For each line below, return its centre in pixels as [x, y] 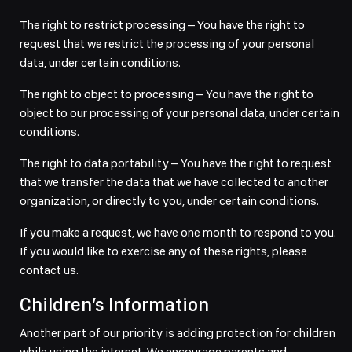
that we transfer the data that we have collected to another [174, 182]
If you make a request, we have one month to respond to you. [178, 232]
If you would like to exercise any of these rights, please [163, 251]
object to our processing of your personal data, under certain [180, 113]
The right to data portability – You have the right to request [176, 163]
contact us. [49, 270]
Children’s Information [114, 304]
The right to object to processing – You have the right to [167, 94]
